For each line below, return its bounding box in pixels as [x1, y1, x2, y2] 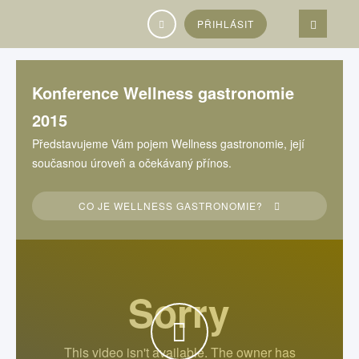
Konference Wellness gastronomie [32, 81, 294, 104]
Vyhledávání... [16, 2, 93, 18]
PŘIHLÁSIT [197, 17, 254, 30]
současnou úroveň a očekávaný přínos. [32, 155, 232, 171]
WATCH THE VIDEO [171, 329, 269, 343]
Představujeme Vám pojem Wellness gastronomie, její [32, 135, 305, 151]
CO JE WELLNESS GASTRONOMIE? [79, 199, 266, 212]
